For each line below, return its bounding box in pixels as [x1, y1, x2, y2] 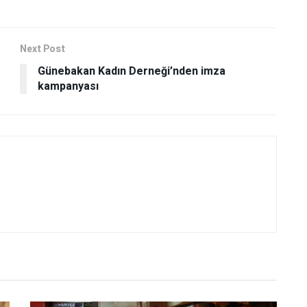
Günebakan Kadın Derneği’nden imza [38, 63, 225, 80]
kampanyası [38, 78, 99, 95]
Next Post [20, 42, 65, 57]
